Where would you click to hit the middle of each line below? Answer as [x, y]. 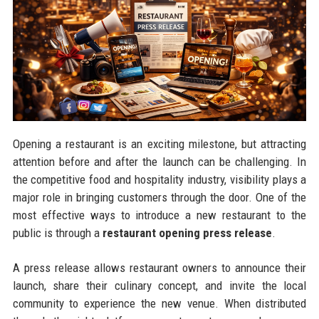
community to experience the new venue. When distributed [159, 304]
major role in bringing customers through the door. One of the [159, 198]
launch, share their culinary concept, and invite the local [159, 286]
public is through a [57, 233]
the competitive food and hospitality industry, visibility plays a [159, 180]
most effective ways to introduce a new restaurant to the [159, 215]
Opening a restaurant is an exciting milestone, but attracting [159, 144]
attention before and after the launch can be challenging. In [159, 162]
